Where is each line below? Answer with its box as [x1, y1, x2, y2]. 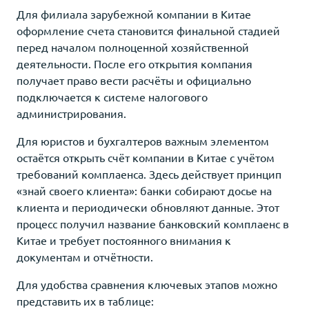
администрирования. [17, 106, 126, 120]
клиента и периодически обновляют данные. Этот [17, 199, 279, 214]
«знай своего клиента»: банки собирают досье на [17, 183, 272, 197]
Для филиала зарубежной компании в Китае [17, 6, 251, 21]
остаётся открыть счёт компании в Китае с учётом [17, 150, 275, 164]
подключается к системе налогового [17, 89, 208, 103]
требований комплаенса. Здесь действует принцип [17, 166, 281, 181]
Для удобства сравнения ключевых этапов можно [17, 277, 277, 291]
